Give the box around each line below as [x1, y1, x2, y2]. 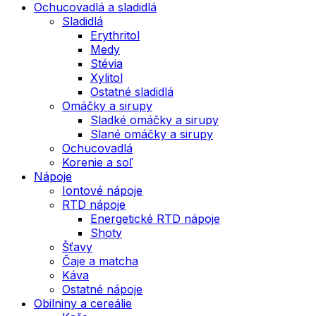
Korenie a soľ [62, 154, 133, 169]
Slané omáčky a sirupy [90, 126, 213, 141]
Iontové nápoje [62, 183, 142, 197]
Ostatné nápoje [62, 281, 142, 296]
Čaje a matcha [62, 253, 138, 268]
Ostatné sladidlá [90, 84, 174, 99]
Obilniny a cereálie [34, 296, 132, 310]
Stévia [90, 56, 123, 71]
